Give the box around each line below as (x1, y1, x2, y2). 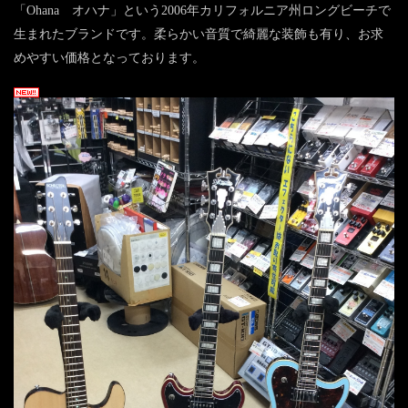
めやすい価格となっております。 (14, 51, 205, 66)
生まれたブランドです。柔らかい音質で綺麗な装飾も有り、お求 (14, 27, 383, 42)
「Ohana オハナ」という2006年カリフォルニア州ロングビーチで (14, 4, 391, 18)
